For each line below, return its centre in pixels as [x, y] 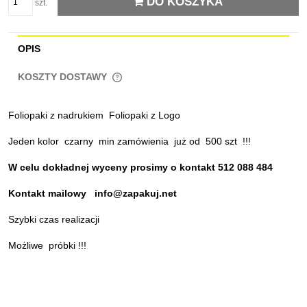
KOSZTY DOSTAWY [64, 76]
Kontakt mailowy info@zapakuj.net [93, 194]
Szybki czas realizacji [55, 220]
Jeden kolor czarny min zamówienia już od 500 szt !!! [130, 142]
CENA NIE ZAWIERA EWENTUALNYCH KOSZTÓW [127, 85]
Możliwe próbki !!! [47, 246]
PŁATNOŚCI [47, 98]
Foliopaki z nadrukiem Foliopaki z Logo [94, 115]
